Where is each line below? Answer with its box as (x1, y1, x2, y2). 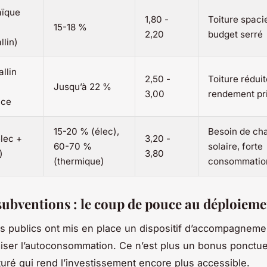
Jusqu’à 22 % (54, 81, 111, 93)
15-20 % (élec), (54, 126, 119, 138)
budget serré (208, 29, 263, 41)
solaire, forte (208, 141, 263, 153)
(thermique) (54, 156, 104, 167)
